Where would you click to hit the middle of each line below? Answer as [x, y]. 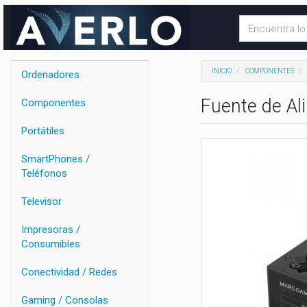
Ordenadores [50, 75]
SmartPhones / [56, 159]
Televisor [41, 201]
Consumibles [51, 244]
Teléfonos [44, 173]
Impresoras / [51, 230]
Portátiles [43, 131]
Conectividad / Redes [69, 272]
